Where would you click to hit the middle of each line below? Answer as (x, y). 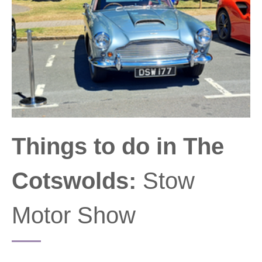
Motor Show (74, 215)
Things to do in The (118, 146)
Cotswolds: (77, 180)
